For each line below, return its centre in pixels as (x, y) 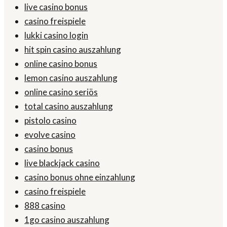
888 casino (45, 206)
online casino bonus (61, 64)
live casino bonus (56, 7)
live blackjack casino (62, 163)
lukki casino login (56, 35)
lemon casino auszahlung (71, 78)
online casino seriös (61, 92)
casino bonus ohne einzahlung (80, 177)
